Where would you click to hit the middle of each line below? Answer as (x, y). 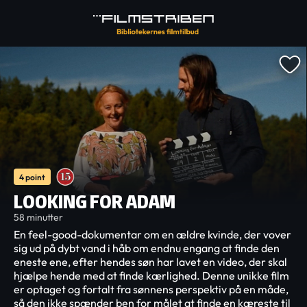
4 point (32, 177)
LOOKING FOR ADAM (95, 201)
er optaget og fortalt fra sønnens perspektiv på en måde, (151, 289)
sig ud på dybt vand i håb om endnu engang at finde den (147, 248)
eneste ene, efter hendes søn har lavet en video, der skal (150, 262)
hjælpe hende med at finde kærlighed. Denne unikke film (151, 275)
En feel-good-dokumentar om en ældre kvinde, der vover (152, 234)
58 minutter (38, 217)
